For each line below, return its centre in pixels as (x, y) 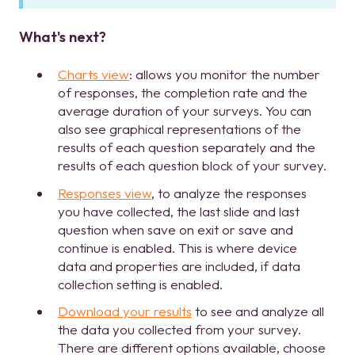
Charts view (94, 74)
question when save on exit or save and (176, 229)
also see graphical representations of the (179, 129)
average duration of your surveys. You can (185, 111)
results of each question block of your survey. (192, 166)
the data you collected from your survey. (179, 329)
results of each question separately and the (187, 147)
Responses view (105, 193)
